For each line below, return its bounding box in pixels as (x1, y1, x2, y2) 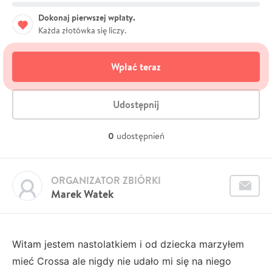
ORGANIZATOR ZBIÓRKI (51, 173, 161, 187)
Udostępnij (113, 97, 159, 111)
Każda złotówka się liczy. (38, 24, 126, 36)
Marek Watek (51, 186, 114, 202)
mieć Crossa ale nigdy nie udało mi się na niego (12, 254, 231, 267)
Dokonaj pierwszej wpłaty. (38, 11, 135, 24)
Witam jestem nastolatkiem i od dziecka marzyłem (12, 237, 244, 250)
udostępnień (116, 129, 165, 141)
